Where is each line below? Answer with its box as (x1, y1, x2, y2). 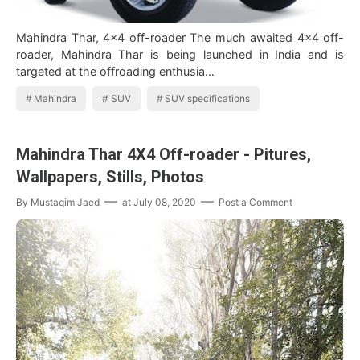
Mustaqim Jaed (31, 196, 100, 209)
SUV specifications (165, 92, 251, 105)
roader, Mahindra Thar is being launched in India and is (16, 47, 150, 62)
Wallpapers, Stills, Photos (16, 167, 204, 187)
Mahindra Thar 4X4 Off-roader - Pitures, (16, 145, 311, 165)
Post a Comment (219, 196, 292, 209)
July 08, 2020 (133, 196, 196, 209)
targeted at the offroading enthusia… (16, 64, 215, 79)
